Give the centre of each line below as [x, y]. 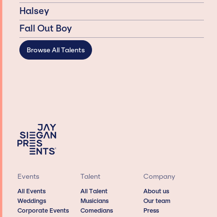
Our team [157, 201]
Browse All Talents [56, 50]
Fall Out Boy [46, 28]
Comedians [96, 211]
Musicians [94, 201]
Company [160, 176]
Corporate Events [43, 211]
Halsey [34, 11]
